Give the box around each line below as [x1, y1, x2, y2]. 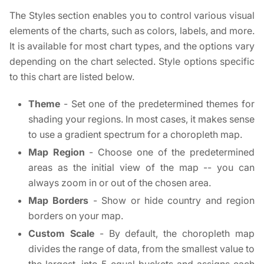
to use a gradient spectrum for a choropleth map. [28, 128, 242, 140]
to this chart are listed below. [9, 71, 134, 82]
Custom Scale [28, 227, 94, 239]
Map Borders [28, 194, 89, 206]
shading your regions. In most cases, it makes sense [28, 113, 255, 125]
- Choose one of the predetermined [84, 146, 255, 158]
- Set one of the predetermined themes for [60, 98, 255, 110]
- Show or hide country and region [88, 194, 255, 206]
